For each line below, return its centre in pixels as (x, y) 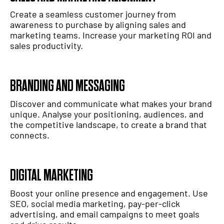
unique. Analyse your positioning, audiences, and (107, 114)
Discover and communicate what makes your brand (111, 104)
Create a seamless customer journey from (93, 14)
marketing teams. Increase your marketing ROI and (111, 35)
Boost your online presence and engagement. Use (109, 193)
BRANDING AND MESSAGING (67, 86)
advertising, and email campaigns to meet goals (105, 214)
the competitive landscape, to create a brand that (108, 125)
